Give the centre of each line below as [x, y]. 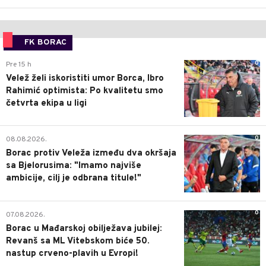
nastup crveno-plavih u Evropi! [72, 254]
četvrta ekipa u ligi [46, 104]
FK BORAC [45, 43]
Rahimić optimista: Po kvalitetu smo [85, 91]
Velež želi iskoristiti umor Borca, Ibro [85, 79]
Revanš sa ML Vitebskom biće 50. [78, 241]
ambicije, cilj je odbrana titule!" [74, 179]
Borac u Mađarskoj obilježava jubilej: [84, 229]
